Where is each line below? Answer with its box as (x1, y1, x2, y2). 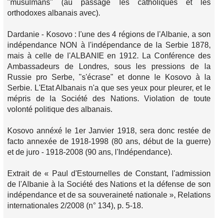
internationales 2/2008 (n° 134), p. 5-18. (7, 201, 143, 210)
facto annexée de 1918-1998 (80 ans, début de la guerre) (7, 137, 211, 145)
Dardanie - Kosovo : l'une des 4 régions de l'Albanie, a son (7, 30, 211, 38)
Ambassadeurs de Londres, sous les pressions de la (7, 62, 211, 71)
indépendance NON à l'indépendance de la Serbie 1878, (7, 41, 211, 49)
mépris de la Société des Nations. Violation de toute (7, 94, 211, 103)
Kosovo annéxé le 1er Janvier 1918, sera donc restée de (7, 127, 211, 135)
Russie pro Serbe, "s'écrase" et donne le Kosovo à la (7, 73, 211, 81)
